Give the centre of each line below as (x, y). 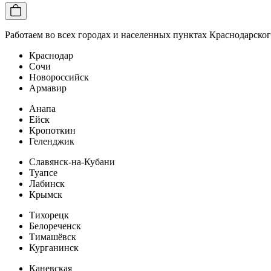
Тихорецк (49, 215)
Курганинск (54, 247)
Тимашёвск (53, 237)
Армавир (48, 88)
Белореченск (55, 226)
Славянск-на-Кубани (72, 162)
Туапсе (43, 172)
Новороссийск (59, 77)
